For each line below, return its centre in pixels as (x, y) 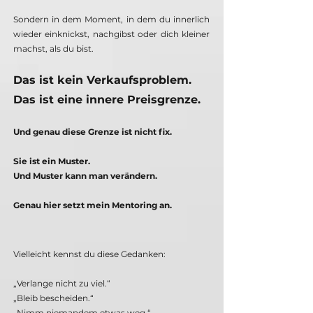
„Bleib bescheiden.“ (53, 298)
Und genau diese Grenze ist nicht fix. (93, 132)
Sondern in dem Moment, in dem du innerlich (111, 20)
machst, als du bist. (53, 49)
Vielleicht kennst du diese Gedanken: (89, 254)
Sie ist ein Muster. (52, 161)
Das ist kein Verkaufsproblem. (102, 80)
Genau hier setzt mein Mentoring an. (93, 205)
